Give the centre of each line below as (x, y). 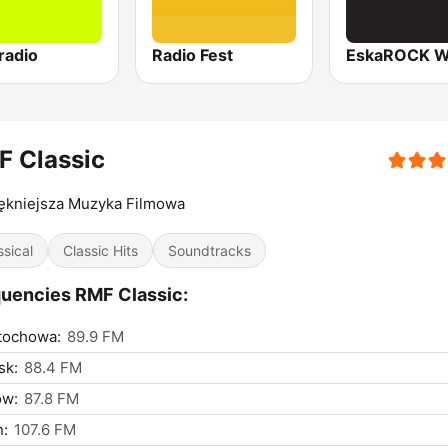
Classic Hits (100, 251)
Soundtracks (209, 251)
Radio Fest (193, 55)
